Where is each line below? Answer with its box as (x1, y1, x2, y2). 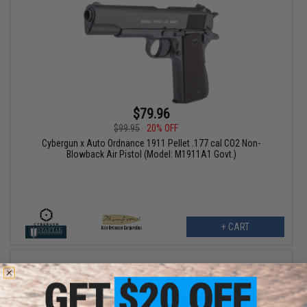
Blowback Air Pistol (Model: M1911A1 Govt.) (66, 149, 236, 160)
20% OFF (147, 123, 179, 134)
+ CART (221, 221, 249, 233)
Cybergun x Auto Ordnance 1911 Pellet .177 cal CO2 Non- (42, 138, 261, 149)
